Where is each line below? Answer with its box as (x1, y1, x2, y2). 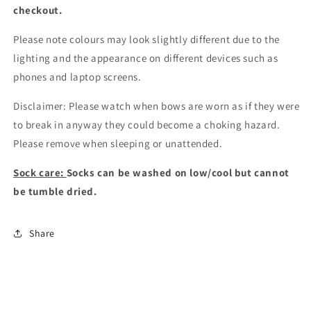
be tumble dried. (13, 185, 97, 199)
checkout (13, 3, 59, 17)
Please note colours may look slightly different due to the (13, 33, 280, 47)
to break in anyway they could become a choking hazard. (13, 118, 280, 132)
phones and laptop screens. (13, 70, 142, 84)
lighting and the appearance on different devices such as (13, 51, 278, 65)
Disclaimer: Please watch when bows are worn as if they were (13, 99, 300, 113)
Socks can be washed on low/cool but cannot (66, 166, 289, 180)
